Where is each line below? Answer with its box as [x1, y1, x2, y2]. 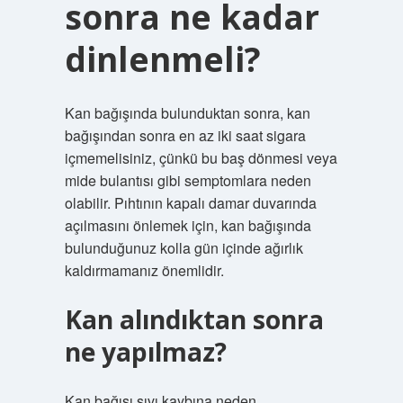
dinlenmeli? [64, 36, 261, 82]
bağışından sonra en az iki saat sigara [64, 125, 306, 146]
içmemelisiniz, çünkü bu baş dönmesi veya [64, 148, 337, 168]
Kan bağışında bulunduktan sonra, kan [64, 103, 310, 123]
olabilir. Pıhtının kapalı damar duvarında [64, 193, 317, 213]
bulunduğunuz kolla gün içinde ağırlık [64, 237, 303, 258]
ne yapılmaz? [64, 335, 227, 369]
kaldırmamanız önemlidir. [64, 260, 224, 281]
